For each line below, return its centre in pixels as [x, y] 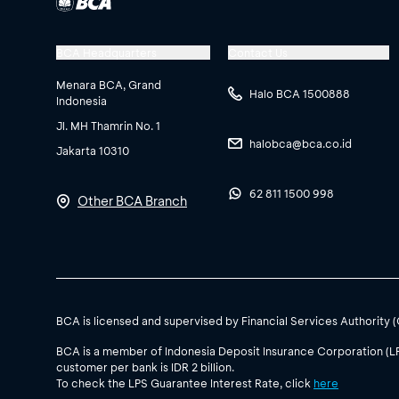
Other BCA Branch [132, 201]
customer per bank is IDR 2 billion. [145, 367]
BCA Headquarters [106, 53]
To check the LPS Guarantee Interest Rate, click [185, 383]
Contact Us [258, 53]
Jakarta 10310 [93, 151]
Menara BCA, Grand [109, 85]
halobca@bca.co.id [301, 143]
